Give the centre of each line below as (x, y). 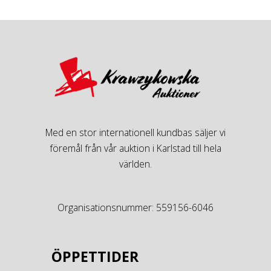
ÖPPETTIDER (95, 256)
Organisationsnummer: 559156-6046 (135, 207)
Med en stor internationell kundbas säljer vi (135, 133)
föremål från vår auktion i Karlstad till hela (135, 149)
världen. (135, 164)
